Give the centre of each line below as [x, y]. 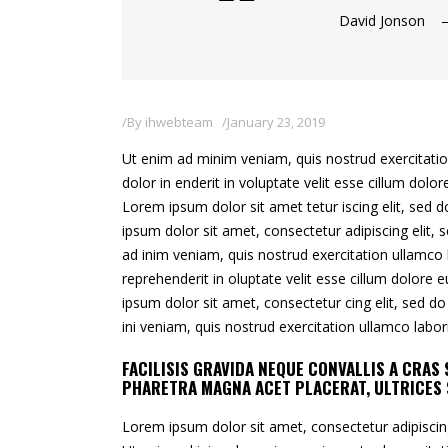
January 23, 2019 [276, 122]
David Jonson [382, 20]
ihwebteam [179, 122]
